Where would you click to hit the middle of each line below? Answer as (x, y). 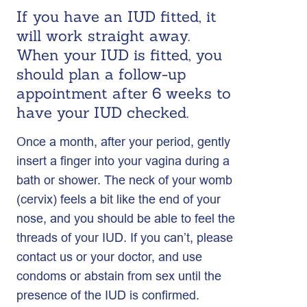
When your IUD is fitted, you (119, 55)
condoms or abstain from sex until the (119, 276)
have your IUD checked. (102, 112)
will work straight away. (103, 36)
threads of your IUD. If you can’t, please (125, 237)
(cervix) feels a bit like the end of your (119, 199)
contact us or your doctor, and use (109, 257)
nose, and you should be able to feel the (126, 218)
